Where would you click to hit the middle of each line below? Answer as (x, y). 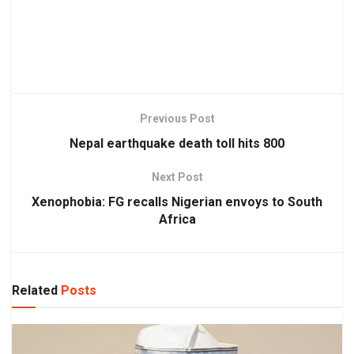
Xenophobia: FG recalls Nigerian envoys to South (177, 201)
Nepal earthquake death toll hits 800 (177, 143)
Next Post (177, 177)
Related (35, 290)
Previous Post (177, 118)
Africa (177, 219)
